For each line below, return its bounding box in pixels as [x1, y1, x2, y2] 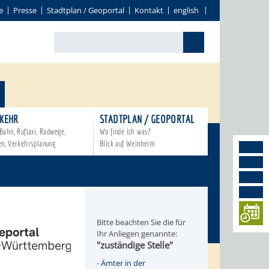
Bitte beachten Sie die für [96, 217, 186, 228]
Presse [13, 5, 37, 16]
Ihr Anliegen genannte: [96, 228, 177, 239]
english [174, 5, 199, 16]
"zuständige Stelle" [96, 239, 173, 251]
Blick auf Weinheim [100, 139, 155, 148]
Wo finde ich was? [100, 127, 151, 136]
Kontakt [134, 5, 163, 16]
